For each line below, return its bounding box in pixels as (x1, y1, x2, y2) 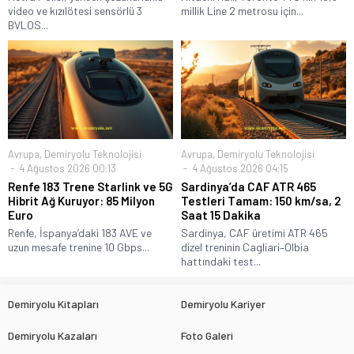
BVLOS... (8, 17, 48, 32)
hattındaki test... (181, 254, 261, 268)
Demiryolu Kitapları (8, 296, 99, 311)
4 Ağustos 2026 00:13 (17, 161, 116, 175)
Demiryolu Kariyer (181, 296, 265, 311)
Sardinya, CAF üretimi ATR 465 (181, 225, 328, 239)
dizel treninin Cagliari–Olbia (181, 239, 309, 254)
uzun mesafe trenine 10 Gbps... (8, 239, 149, 254)
